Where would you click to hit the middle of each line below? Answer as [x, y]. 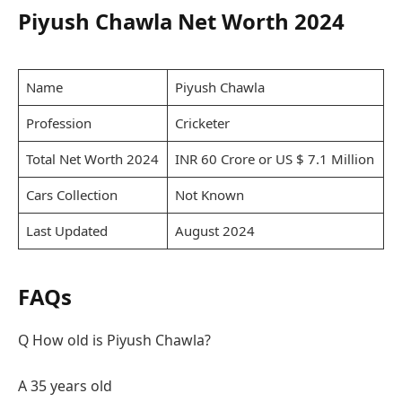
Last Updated [66, 230]
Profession [58, 122]
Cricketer [202, 122]
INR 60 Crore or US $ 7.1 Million [274, 158]
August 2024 [214, 230]
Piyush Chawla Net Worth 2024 [181, 22]
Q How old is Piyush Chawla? [114, 340]
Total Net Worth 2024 [92, 158]
